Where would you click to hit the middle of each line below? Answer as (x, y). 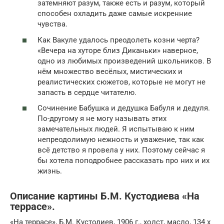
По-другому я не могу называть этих (102, 118)
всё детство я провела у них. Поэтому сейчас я (121, 150)
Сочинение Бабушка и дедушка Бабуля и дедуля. (124, 108)
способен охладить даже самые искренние (115, 13)
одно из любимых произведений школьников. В (124, 61)
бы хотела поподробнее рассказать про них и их (123, 160)
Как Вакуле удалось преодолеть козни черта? (118, 40)
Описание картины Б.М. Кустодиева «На (105, 196)
